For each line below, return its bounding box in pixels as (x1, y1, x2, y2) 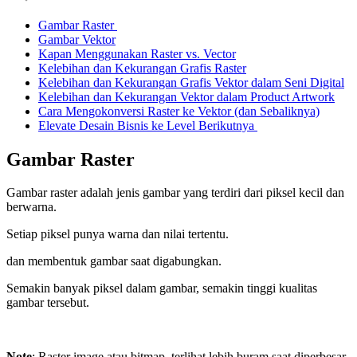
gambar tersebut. (6, 296, 89, 310)
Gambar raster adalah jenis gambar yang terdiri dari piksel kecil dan (6, 186, 344, 200)
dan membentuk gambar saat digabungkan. (6, 254, 222, 269)
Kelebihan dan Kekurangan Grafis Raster (38, 61, 246, 75)
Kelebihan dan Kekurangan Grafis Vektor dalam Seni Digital (38, 75, 344, 89)
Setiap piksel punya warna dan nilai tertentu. (6, 227, 229, 241)
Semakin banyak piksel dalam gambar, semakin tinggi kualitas (6, 281, 317, 296)
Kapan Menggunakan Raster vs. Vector (38, 46, 236, 61)
